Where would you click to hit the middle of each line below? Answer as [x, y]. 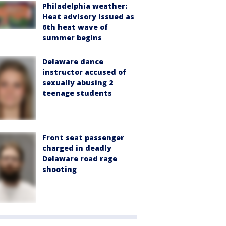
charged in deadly [77, 148]
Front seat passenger [83, 138]
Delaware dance [73, 62]
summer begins [72, 38]
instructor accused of [84, 72]
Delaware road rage [80, 159]
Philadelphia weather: [85, 6]
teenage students [77, 93]
